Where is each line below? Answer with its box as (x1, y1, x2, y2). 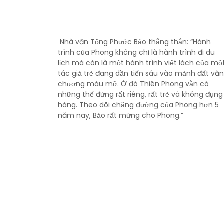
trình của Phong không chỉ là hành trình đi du (58, 47, 215, 58)
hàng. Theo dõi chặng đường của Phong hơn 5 (58, 100, 219, 110)
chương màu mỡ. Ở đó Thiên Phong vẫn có (58, 79, 209, 89)
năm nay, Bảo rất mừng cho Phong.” (58, 110, 186, 121)
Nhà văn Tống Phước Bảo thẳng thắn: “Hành (58, 37, 211, 47)
